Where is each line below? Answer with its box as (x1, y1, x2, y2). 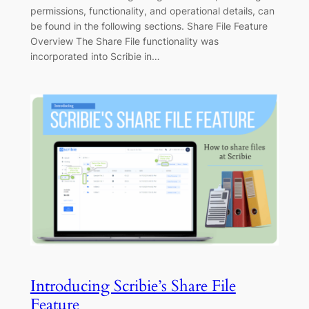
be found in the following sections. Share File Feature (30, 20, 268, 32)
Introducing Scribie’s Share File (30, 275, 236, 297)
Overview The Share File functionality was (30, 35, 219, 48)
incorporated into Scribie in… (30, 50, 160, 63)
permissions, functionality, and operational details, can (30, 5, 275, 17)
